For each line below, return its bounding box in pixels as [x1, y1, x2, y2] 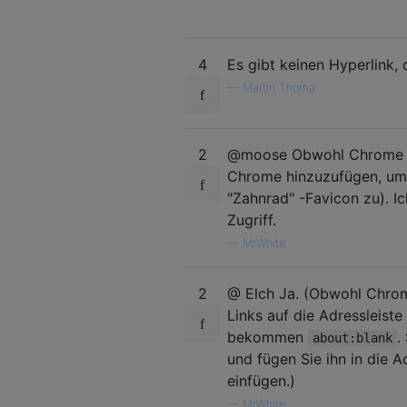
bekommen [227, 327, 308, 346]
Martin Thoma [243, 80, 315, 94]
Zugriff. [227, 210, 276, 229]
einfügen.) [227, 371, 295, 390]
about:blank [313, 330, 392, 345]
